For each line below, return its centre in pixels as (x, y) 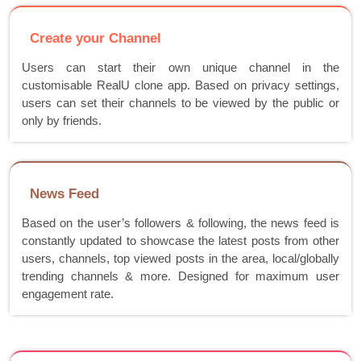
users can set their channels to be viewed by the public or (180, 103)
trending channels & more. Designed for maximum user (180, 276)
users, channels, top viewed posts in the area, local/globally (180, 259)
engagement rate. (68, 294)
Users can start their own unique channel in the (180, 68)
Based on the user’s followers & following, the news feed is (180, 223)
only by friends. (62, 121)
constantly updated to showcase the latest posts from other (180, 241)
